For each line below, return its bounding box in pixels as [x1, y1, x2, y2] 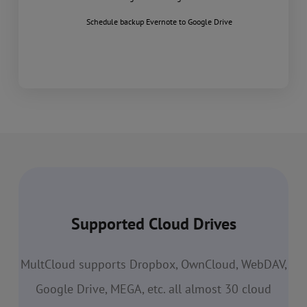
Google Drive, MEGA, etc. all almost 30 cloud [36, 281, 271, 297]
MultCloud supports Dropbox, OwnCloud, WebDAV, [20, 256, 287, 273]
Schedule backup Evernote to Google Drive [86, 16, 232, 27]
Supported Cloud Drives [71, 213, 236, 235]
